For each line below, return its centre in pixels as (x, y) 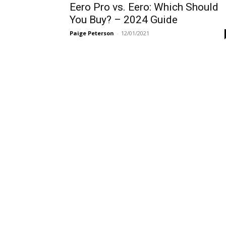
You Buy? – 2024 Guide (124, 20)
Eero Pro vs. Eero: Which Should (144, 7)
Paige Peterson (92, 33)
